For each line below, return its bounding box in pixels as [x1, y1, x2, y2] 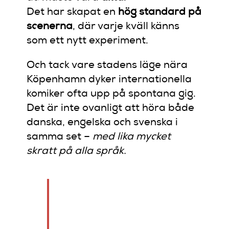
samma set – [27, 132, 93, 143]
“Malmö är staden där [57, 189, 167, 199]
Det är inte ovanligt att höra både [27, 103, 195, 114]
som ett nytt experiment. [27, 36, 149, 47]
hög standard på [118, 7, 202, 18]
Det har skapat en [27, 7, 119, 18]
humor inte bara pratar [57, 203, 174, 214]
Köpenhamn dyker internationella [27, 75, 192, 85]
